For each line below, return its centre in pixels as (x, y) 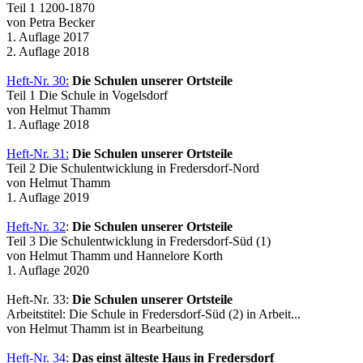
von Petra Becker (51, 22)
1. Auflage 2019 (48, 197)
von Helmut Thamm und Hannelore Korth (115, 255)
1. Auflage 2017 (48, 36)
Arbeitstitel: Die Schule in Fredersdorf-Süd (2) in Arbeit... (154, 314)
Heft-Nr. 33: (39, 299)
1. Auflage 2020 (48, 270)
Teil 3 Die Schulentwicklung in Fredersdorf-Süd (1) (139, 241)
